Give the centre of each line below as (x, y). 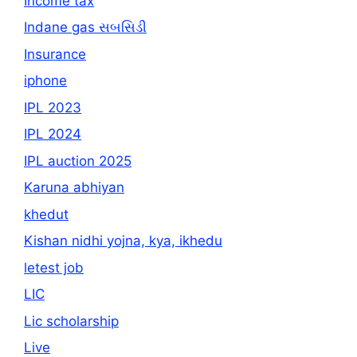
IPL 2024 (53, 134)
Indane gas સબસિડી (85, 27)
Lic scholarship (71, 321)
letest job (54, 267)
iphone (45, 80)
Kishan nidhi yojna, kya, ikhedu (123, 241)
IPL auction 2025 (78, 161)
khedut (46, 214)
